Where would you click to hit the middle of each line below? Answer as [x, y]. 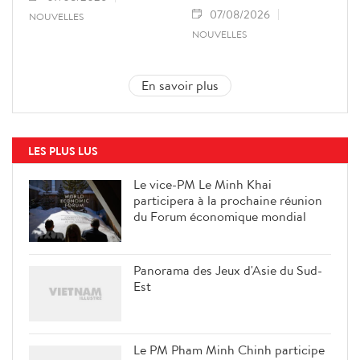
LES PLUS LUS [63, 151]
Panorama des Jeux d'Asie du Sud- [228, 270]
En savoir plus [180, 86]
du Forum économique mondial [220, 217]
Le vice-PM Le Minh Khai [202, 184]
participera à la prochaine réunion [228, 200]
